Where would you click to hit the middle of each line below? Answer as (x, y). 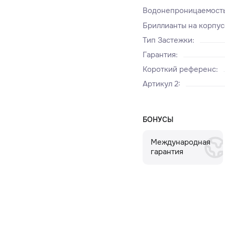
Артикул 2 (161, 84)
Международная (180, 142)
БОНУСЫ (158, 120)
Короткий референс (180, 69)
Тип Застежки (168, 40)
